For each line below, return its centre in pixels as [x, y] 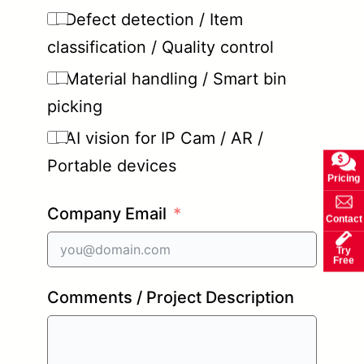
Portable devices [112, 165]
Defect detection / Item [154, 19]
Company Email [107, 213]
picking [75, 106]
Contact [344, 219]
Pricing [344, 178]
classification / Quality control [160, 47]
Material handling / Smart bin [176, 78]
